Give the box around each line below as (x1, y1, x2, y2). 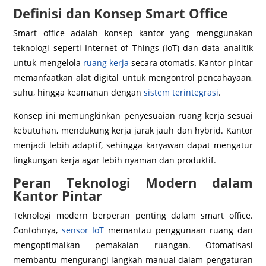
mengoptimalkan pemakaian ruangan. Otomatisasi (13, 239, 253, 251)
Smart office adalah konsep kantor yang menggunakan (13, 27, 253, 39)
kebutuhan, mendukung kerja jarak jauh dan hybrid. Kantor (13, 124, 253, 136)
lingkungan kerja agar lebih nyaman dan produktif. (13, 154, 217, 166)
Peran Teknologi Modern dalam (13, 173, 253, 191)
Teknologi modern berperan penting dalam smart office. (13, 209, 253, 221)
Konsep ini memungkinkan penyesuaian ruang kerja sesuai (13, 109, 253, 121)
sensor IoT (61, 224, 104, 236)
